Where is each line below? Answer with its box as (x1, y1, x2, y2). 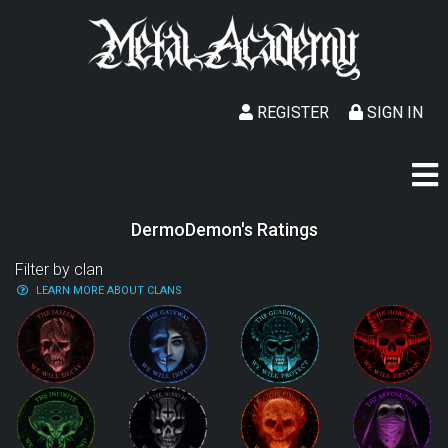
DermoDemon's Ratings (130, 219, 318, 240)
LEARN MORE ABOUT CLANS (36, 284, 182, 297)
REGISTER (253, 103, 329, 122)
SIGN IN (363, 103, 423, 122)
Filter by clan (15, 260, 103, 279)
